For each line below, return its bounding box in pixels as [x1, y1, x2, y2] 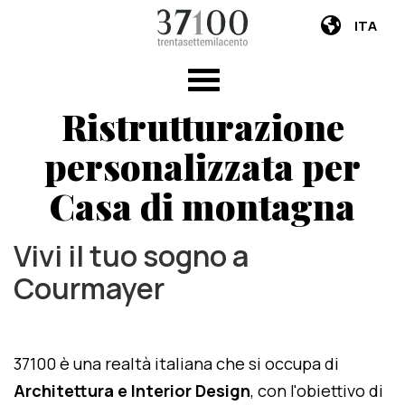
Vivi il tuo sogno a [14, 236, 249, 276]
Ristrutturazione [61, 102, 344, 150]
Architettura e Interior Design [14, 380, 250, 401]
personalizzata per [44, 142, 361, 190]
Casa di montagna [50, 182, 355, 230]
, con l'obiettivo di [250, 380, 383, 401]
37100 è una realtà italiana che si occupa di [14, 353, 339, 374]
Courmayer [14, 268, 165, 308]
